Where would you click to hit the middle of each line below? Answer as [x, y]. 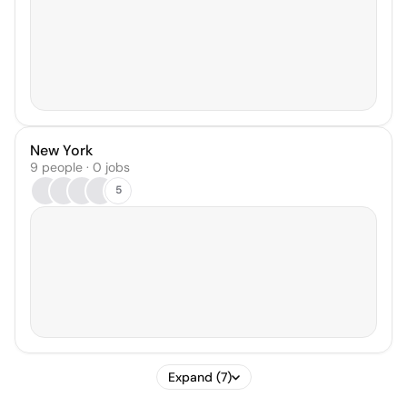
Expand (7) [199, 377]
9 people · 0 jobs [80, 167]
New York [61, 150]
